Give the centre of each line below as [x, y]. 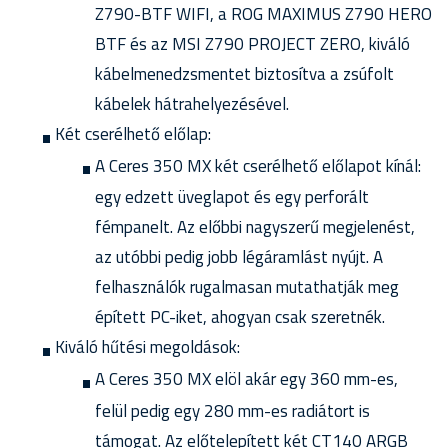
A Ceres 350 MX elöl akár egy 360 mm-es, [246, 379]
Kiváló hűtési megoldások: [147, 347]
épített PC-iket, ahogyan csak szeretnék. [240, 317]
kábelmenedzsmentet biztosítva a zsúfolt [244, 73]
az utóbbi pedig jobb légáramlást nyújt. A [239, 257]
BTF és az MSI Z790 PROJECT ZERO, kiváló [252, 43]
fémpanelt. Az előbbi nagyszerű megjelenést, [255, 227]
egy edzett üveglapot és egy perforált [232, 197]
